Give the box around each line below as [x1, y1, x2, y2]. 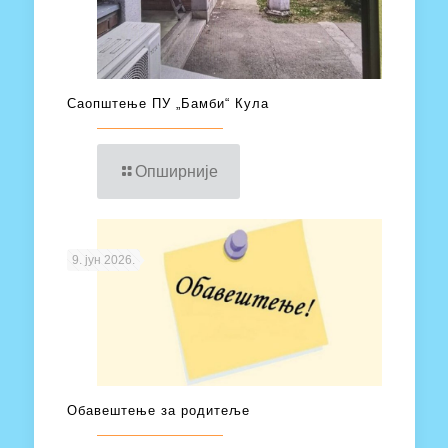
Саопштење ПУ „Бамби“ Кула [66, 96, 269, 112]
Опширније [134, 163, 218, 181]
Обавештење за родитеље [66, 402, 250, 418]
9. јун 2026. [71, 253, 135, 268]
